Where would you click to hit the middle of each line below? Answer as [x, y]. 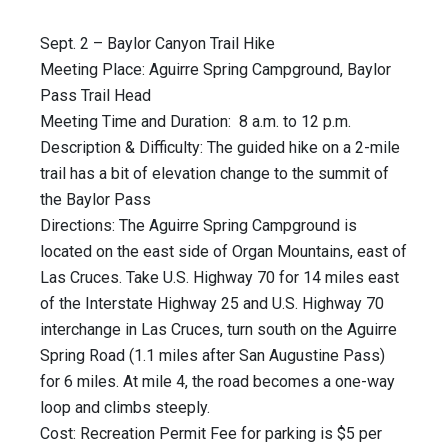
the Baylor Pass [95, 200]
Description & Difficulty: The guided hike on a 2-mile [220, 148]
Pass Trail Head [95, 96]
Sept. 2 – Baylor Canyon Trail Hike [159, 44]
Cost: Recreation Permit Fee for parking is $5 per [211, 434]
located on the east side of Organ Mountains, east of [223, 252]
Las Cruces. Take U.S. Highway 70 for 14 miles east [219, 278]
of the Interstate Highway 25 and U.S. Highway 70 [212, 304]
